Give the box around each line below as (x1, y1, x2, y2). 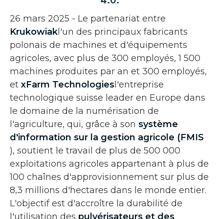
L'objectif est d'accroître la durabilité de (10, 197, 182, 209)
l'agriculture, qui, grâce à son (10, 118, 138, 130)
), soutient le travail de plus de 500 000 (10, 145, 180, 156)
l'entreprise (114, 79, 164, 90)
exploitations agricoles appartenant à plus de (10, 158, 209, 169)
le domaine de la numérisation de (10, 105, 159, 116)
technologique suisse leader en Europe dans (10, 92, 205, 103)
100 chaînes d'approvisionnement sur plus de (10, 171, 209, 182)
